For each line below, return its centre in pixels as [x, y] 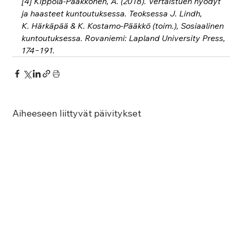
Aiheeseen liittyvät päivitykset [77, 113]
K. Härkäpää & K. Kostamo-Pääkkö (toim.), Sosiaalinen [124, 25]
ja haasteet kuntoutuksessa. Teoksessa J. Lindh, [113, 13]
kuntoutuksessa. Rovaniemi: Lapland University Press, [125, 38]
